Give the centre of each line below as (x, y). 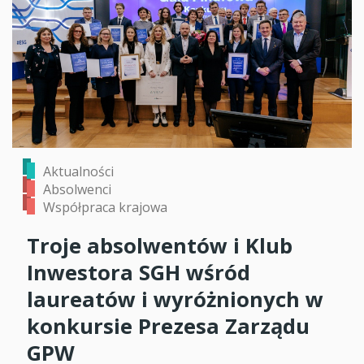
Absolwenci (77, 190)
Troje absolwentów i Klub (160, 246)
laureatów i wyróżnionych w (175, 300)
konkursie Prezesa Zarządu (168, 327)
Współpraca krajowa (105, 208)
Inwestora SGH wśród (139, 273)
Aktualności (78, 172)
